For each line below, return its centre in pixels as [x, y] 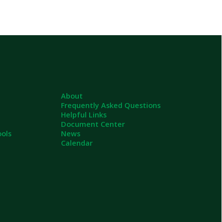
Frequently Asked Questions [52, 23]
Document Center [36, 40]
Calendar [21, 57]
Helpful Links [28, 32]
